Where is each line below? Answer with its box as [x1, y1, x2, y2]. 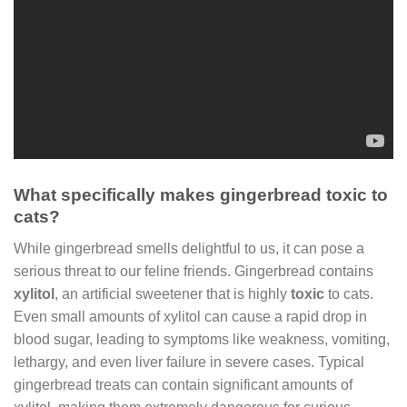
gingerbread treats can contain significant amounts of [14, 376, 352, 392]
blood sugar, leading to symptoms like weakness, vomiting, [14, 331, 390, 347]
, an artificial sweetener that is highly [55, 285, 291, 302]
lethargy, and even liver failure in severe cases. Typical [14, 353, 364, 370]
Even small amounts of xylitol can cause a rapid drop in [14, 308, 367, 324]
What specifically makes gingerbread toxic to [14, 185, 388, 205]
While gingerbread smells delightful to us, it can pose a [14, 240, 364, 256]
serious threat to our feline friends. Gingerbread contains [14, 263, 373, 279]
